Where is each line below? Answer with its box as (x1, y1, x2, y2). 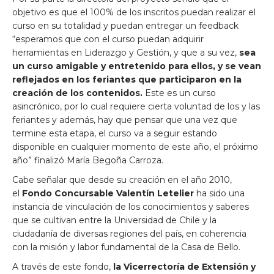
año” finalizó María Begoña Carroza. (12, 155, 163, 166)
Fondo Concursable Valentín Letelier (20, 188, 196, 199)
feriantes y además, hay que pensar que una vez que (12, 114, 237, 125)
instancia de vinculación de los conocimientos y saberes (12, 201, 249, 212)
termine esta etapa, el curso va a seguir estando (12, 128, 217, 139)
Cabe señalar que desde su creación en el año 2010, (12, 174, 232, 185)
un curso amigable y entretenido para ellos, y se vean (12, 61, 261, 72)
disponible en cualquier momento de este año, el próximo (12, 141, 258, 152)
